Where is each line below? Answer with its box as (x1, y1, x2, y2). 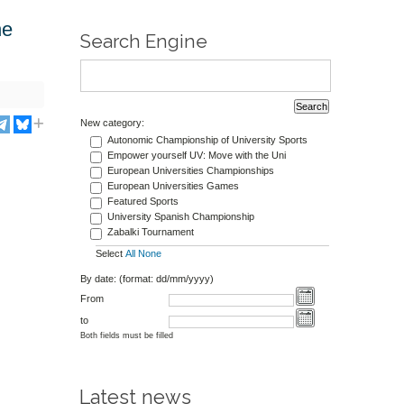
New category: (79, 116, 144, 128)
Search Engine (79, 31, 207, 53)
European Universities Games (106, 180, 239, 192)
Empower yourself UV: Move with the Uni (106, 150, 286, 161)
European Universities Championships (106, 165, 274, 177)
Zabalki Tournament (106, 226, 194, 238)
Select (95, 247, 125, 259)
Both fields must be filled (79, 331, 173, 341)
